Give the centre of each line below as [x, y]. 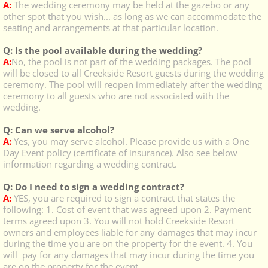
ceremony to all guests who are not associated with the [116, 96]
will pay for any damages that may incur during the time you [129, 255]
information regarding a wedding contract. [90, 164]
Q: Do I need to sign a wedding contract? [94, 187]
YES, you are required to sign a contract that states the [123, 198]
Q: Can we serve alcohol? [59, 130]
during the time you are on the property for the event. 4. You [128, 243]
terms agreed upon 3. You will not [74, 221]
